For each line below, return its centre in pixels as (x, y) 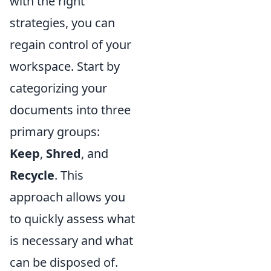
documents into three (70, 110)
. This (69, 175)
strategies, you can (62, 23)
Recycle (32, 175)
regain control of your (70, 44)
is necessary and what (71, 240)
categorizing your (58, 88)
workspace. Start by (65, 66)
